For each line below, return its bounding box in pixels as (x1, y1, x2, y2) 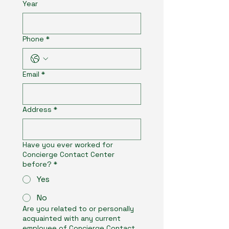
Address (22, 105, 52, 114)
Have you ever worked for (22, 140, 113, 149)
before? (22, 159, 52, 169)
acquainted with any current (22, 214, 121, 223)
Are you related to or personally (22, 204, 134, 213)
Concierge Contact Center (22, 150, 114, 159)
